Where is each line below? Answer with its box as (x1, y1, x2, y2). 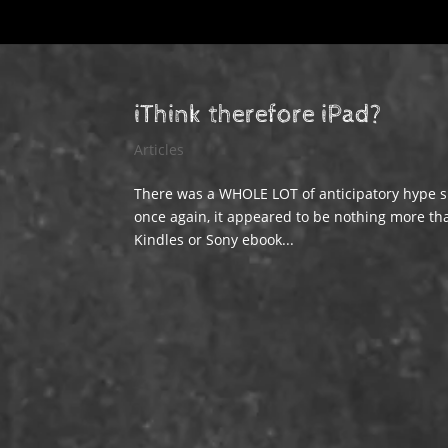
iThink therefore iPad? (134, 99, 383, 130)
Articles (134, 140, 185, 159)
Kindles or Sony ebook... (134, 230, 295, 249)
